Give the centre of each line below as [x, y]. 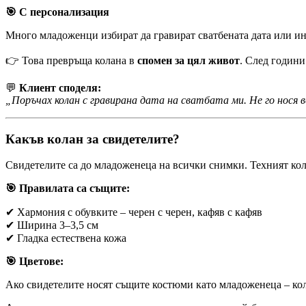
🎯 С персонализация [57, 12]
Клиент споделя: [60, 88]
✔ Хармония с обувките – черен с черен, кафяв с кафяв [134, 212]
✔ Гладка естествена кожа [66, 238]
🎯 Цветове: [34, 262]
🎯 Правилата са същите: [68, 189]
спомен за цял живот [189, 60]
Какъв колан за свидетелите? [93, 139]
